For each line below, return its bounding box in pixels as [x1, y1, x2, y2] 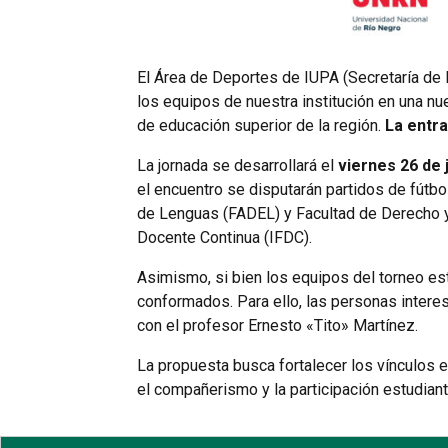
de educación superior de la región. [136, 115, 385, 135]
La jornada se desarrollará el [136, 155, 338, 175]
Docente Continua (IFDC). [136, 227, 312, 247]
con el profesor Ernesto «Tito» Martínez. [136, 315, 418, 335]
